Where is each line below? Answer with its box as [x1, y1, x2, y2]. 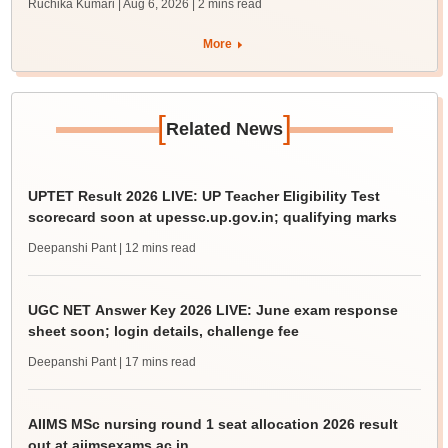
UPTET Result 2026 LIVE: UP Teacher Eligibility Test [27, 188, 380, 204]
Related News [165, 119, 283, 139]
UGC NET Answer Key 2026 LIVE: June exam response [27, 302, 398, 318]
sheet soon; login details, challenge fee [27, 323, 299, 339]
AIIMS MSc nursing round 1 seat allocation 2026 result [27, 416, 398, 432]
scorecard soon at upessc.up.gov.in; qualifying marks [27, 209, 397, 225]
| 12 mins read [118, 241, 196, 255]
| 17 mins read [118, 355, 196, 369]
